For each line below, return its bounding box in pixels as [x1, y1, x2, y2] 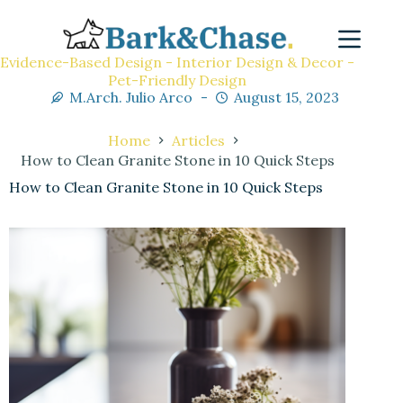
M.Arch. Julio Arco [69, 88, 193, 106]
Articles [172, 131, 226, 149]
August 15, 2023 [234, 88, 340, 106]
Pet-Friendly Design [108, 70, 247, 89]
